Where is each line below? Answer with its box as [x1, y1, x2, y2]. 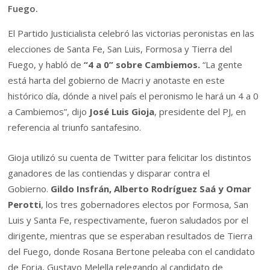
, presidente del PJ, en [154, 105, 246, 118]
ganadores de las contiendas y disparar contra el [8, 167, 210, 180]
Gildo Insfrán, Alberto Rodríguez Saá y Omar [51, 183, 252, 195]
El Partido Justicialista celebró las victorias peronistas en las [8, 27, 255, 40]
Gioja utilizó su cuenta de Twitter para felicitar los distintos [8, 151, 252, 164]
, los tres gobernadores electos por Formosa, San [41, 198, 249, 211]
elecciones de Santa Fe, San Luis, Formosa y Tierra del [8, 43, 233, 55]
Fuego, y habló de [8, 58, 82, 71]
